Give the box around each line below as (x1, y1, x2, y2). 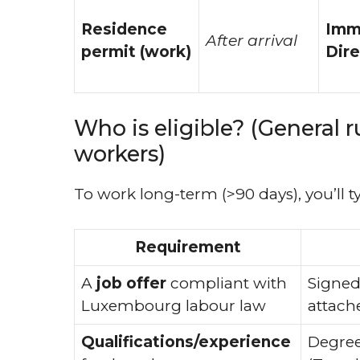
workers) (74, 141, 166, 167)
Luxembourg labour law (81, 296, 266, 315)
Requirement (134, 237, 241, 256)
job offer (96, 273, 166, 292)
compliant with (166, 273, 287, 292)
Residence (81, 19, 167, 39)
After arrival (206, 31, 297, 50)
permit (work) (81, 42, 191, 61)
